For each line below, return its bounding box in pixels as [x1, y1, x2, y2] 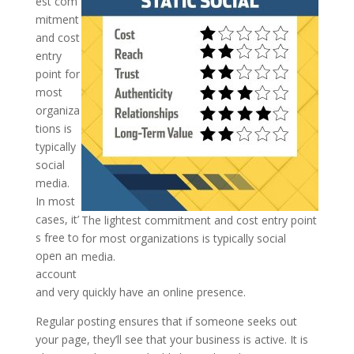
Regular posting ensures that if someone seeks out [35, 313, 297, 329]
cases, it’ [35, 211, 79, 227]
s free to [35, 229, 79, 245]
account [35, 265, 80, 281]
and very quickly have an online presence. [35, 284, 252, 299]
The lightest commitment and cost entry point [81, 212, 318, 228]
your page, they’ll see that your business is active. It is [35, 331, 308, 347]
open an [35, 247, 77, 263]
